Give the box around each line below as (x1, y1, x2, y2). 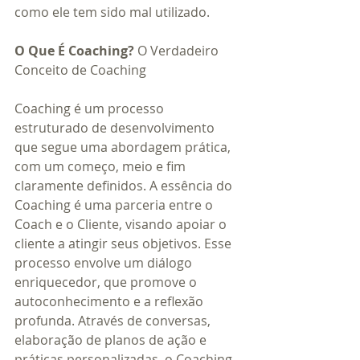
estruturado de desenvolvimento (14, 118, 218, 137)
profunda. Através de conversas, (14, 311, 214, 329)
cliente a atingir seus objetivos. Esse (14, 234, 235, 252)
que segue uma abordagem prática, (14, 137, 234, 156)
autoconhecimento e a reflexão (14, 292, 207, 310)
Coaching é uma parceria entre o (14, 195, 216, 214)
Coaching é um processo (14, 99, 167, 117)
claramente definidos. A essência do (14, 176, 235, 194)
